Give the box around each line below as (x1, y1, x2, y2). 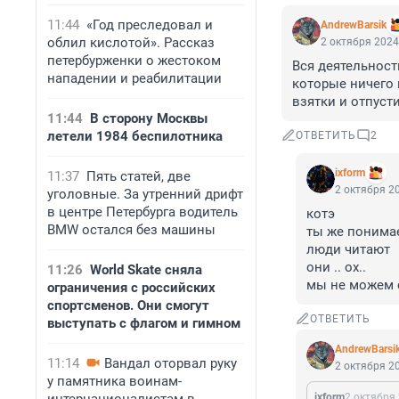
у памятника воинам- (47, 373, 182, 389)
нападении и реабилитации (47, 70, 222, 86)
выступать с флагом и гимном (47, 315, 240, 331)
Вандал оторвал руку (104, 355, 237, 371)
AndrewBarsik (321, 19, 387, 32)
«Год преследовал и (86, 17, 213, 33)
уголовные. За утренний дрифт (47, 186, 243, 202)
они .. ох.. (306, 259, 370, 276)
